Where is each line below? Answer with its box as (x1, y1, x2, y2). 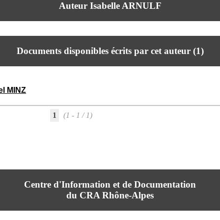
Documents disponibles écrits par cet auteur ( (16, 46, 196, 56)
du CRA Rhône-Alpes (66, 190, 154, 200)
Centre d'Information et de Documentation (24, 179, 196, 190)
